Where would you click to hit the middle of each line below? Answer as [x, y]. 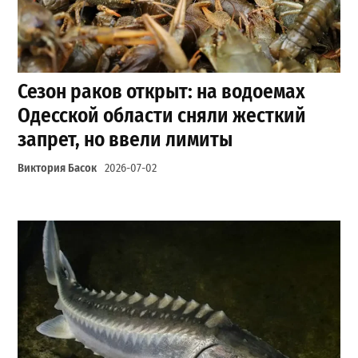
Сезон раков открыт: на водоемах [162, 91]
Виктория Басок [58, 168]
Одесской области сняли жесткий [162, 115]
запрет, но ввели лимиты [125, 139]
